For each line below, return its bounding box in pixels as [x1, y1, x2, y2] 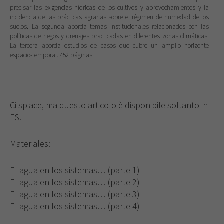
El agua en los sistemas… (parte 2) [10, 176, 140, 188]
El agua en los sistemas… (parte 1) [10, 164, 140, 176]
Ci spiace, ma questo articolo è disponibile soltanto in [10, 99, 208, 111]
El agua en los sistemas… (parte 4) [10, 200, 140, 212]
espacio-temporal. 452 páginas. [10, 50, 94, 59]
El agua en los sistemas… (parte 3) [10, 188, 140, 200]
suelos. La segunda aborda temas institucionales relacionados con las [10, 22, 209, 31]
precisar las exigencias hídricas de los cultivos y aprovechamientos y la [10, 3, 209, 12]
